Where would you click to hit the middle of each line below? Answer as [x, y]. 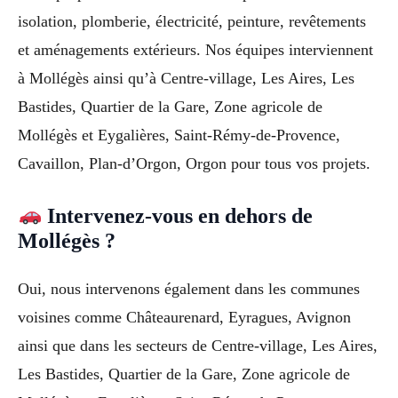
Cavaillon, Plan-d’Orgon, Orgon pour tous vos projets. [194, 164]
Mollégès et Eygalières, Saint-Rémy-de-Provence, [179, 135]
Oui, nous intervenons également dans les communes [189, 288]
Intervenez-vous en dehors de [178, 215]
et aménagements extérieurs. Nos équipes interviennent [195, 50]
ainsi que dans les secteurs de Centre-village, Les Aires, [198, 345]
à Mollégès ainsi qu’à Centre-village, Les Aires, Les [186, 79]
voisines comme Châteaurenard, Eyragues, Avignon [184, 317]
